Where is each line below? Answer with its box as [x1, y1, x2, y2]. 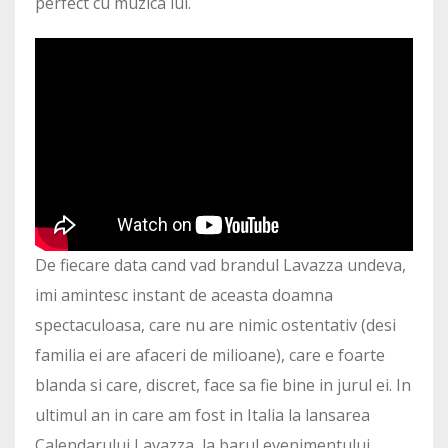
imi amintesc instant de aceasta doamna [35, 284, 333, 307]
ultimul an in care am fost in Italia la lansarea [35, 404, 370, 427]
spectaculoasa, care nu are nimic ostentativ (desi [35, 314, 396, 337]
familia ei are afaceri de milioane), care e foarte [35, 344, 385, 367]
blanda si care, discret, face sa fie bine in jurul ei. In [35, 374, 411, 397]
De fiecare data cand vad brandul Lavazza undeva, [35, 254, 406, 277]
